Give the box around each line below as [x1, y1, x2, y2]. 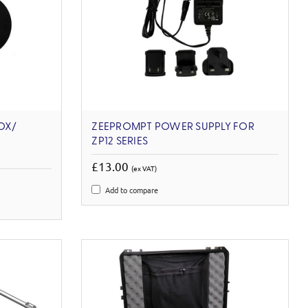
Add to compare [105, 184, 159, 195]
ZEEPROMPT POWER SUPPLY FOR [91, 121, 254, 133]
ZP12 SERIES [91, 135, 148, 147]
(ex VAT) [131, 162, 157, 173]
